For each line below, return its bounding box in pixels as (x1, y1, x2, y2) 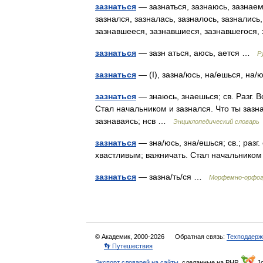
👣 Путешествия (104, 242, 153, 249)
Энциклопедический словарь (173, 118, 259, 125)
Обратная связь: (175, 233, 227, 240)
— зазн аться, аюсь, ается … (136, 48, 257, 58)
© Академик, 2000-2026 (95, 233, 166, 240)
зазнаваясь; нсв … (95, 116, 173, 126)
